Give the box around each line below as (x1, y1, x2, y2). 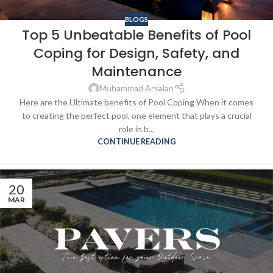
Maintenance (91, 62, 182, 81)
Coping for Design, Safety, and (34, 43, 239, 63)
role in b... (119, 123, 154, 134)
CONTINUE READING (97, 136, 176, 146)
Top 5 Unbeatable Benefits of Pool (22, 25, 251, 44)
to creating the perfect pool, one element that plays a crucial (21, 110, 252, 121)
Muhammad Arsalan (99, 82, 174, 93)
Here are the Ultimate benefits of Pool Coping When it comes (19, 96, 253, 107)
